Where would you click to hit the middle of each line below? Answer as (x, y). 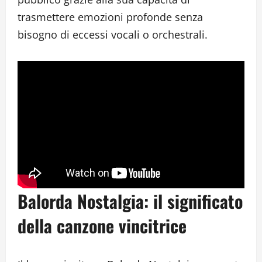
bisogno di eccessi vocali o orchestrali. (113, 35)
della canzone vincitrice (102, 225)
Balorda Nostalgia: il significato (130, 201)
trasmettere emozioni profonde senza (110, 17)
